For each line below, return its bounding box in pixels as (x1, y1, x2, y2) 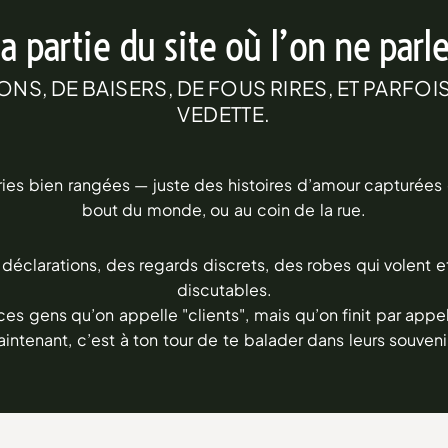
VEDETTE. (177, 100, 271, 126)
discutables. (176, 278, 272, 300)
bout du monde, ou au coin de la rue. (81, 198, 367, 220)
